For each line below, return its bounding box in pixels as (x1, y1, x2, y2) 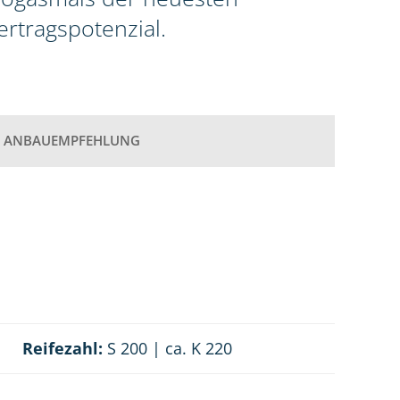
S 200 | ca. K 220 (102, 337, 232, 360)
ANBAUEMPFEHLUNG (4, 131, 141, 150)
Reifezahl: (21, 337, 103, 360)
